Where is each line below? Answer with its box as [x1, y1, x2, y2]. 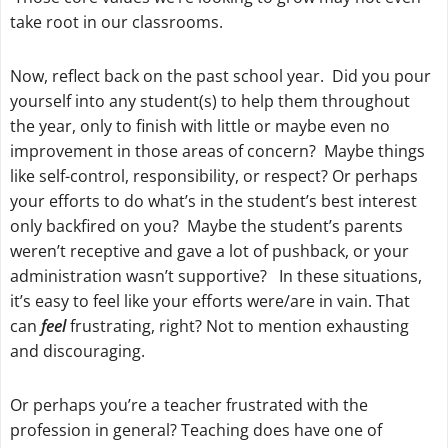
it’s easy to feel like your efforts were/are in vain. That [9, 290, 410, 313]
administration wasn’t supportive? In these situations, [9, 265, 422, 288]
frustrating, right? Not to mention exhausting [65, 315, 409, 338]
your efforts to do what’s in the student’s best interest [9, 190, 417, 213]
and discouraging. [9, 340, 145, 363]
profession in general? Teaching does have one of [9, 419, 382, 442]
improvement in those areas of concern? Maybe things [9, 140, 425, 163]
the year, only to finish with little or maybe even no [9, 115, 390, 138]
